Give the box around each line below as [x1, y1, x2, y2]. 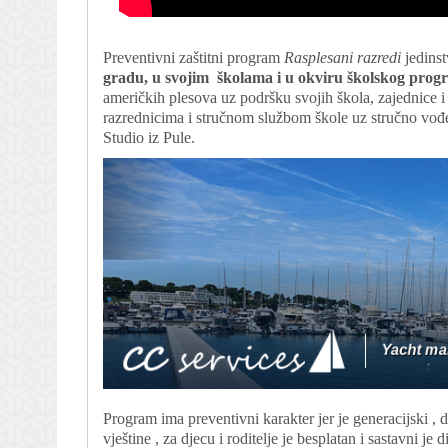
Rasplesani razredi [284, 49, 401, 66]
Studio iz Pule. [103, 129, 195, 146]
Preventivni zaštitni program [103, 49, 284, 66]
